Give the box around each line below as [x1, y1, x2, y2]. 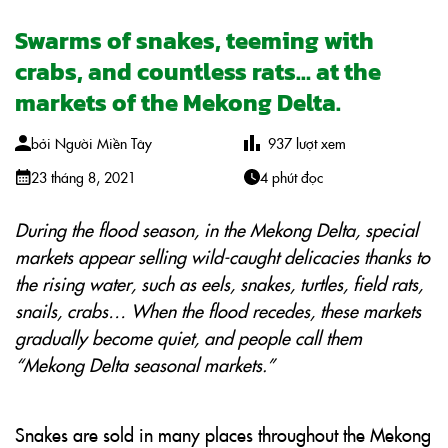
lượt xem [292, 133, 346, 153]
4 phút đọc [260, 167, 323, 187]
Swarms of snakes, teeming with [15, 23, 374, 58]
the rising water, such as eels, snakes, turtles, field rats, [15, 271, 423, 296]
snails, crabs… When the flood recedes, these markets [15, 298, 421, 323]
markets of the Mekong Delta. [15, 85, 341, 120]
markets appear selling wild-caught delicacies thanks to [15, 244, 430, 269]
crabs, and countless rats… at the [15, 54, 381, 89]
